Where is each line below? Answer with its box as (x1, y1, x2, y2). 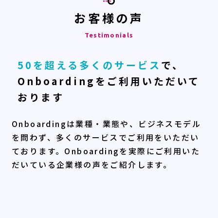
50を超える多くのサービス (17, 58, 161, 73)
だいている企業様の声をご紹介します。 (12, 159, 172, 171)
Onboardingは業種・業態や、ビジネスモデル (12, 118, 201, 130)
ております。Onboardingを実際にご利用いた (12, 145, 200, 157)
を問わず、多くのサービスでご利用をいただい (12, 131, 200, 144)
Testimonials (84, 32, 134, 39)
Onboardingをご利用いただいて (17, 74, 200, 89)
